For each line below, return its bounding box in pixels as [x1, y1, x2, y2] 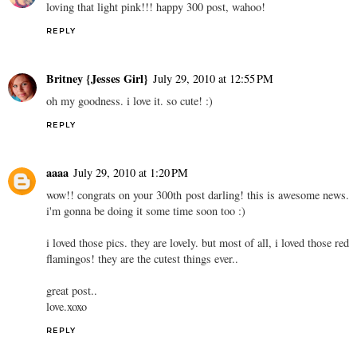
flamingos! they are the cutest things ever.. [46, 251, 238, 267]
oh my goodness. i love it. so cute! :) [46, 93, 213, 109]
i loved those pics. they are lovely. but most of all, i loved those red [46, 235, 349, 251]
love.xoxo [46, 299, 87, 315]
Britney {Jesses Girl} [46, 70, 148, 88]
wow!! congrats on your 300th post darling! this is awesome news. [46, 187, 349, 203]
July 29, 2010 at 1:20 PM [73, 165, 188, 181]
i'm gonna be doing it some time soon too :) [46, 203, 245, 219]
